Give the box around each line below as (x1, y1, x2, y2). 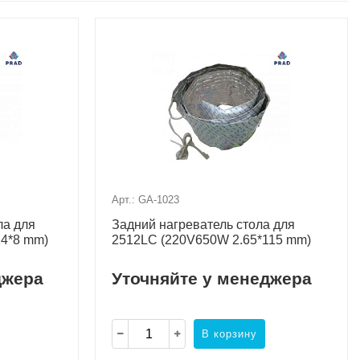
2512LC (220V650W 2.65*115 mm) (112, 233, 312, 247)
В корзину (202, 327, 258, 340)
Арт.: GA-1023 (112, 194, 180, 207)
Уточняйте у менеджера (112, 269, 313, 288)
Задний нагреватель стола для (112, 218, 296, 232)
